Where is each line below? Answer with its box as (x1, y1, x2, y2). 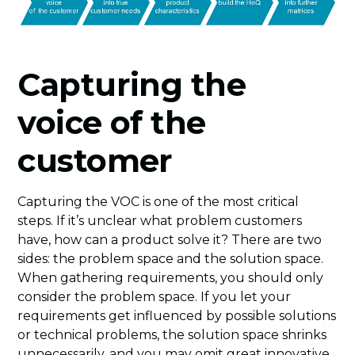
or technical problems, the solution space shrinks (17, 326, 327, 342)
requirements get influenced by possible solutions (17, 307, 337, 323)
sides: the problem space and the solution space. (17, 250, 324, 266)
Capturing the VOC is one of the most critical (17, 193, 300, 209)
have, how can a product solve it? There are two (17, 231, 323, 247)
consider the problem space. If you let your (17, 288, 292, 304)
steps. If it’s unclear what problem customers (17, 212, 303, 228)
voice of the (17, 102, 206, 142)
